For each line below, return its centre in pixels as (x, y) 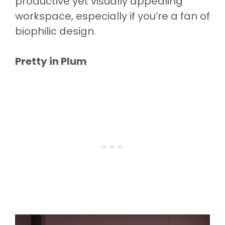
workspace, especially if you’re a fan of (113, 16)
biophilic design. (55, 31)
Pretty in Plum (51, 61)
